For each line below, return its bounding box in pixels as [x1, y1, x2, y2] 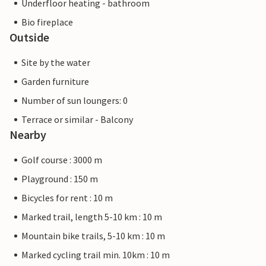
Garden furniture [21, 75, 89, 88]
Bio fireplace [21, 16, 73, 28]
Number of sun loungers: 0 [21, 94, 128, 107]
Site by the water [21, 56, 90, 69]
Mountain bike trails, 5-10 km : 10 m [21, 230, 165, 242]
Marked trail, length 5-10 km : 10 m [21, 211, 162, 223]
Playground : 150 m [21, 173, 98, 185]
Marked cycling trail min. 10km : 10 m [21, 249, 170, 261]
